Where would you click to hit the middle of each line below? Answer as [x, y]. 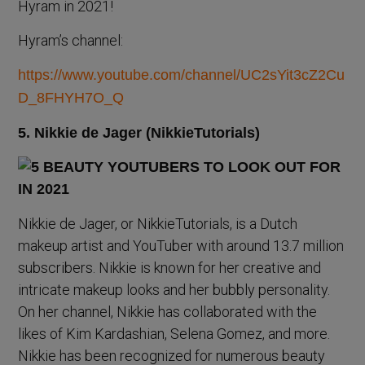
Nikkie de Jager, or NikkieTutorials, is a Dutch [158, 224]
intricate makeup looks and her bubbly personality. [174, 290]
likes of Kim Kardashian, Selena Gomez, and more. [174, 334]
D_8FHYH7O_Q [73, 98]
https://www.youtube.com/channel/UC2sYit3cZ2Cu [182, 75]
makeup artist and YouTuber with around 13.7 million [181, 246]
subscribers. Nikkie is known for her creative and [170, 268]
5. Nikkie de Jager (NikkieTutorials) [139, 133]
